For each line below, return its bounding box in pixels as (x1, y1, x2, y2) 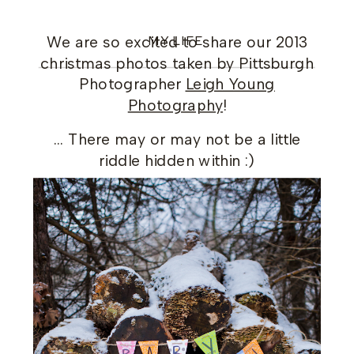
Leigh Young (185, 74, 275, 94)
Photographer (79, 74, 186, 94)
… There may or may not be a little (53, 130, 301, 149)
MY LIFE (148, 32, 205, 49)
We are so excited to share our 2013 (46, 32, 308, 52)
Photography (127, 96, 224, 115)
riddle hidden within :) (99, 151, 255, 171)
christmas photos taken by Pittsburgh (40, 54, 314, 73)
